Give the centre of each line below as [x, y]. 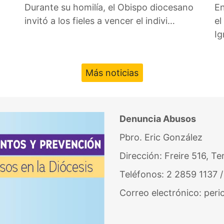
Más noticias [112, 73]
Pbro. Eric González [161, 137]
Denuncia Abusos [158, 118]
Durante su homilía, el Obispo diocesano [109, 7]
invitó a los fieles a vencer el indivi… [100, 21]
